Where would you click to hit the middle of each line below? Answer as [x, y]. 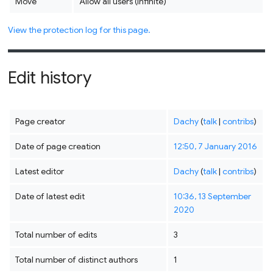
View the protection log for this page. [80, 30]
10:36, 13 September [212, 197]
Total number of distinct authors [76, 260]
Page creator [40, 122]
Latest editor [39, 172]
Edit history [50, 78]
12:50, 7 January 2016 [215, 147]
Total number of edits [56, 235]
